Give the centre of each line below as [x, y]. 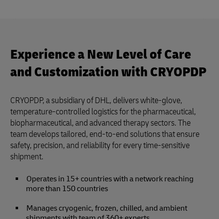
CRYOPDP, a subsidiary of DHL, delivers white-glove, [96, 100]
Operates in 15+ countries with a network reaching [110, 179]
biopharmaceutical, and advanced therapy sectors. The [100, 123]
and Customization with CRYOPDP [108, 72]
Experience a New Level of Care [101, 54]
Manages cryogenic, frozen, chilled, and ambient [107, 208]
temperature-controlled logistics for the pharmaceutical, [103, 111]
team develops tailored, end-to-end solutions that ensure [105, 134]
